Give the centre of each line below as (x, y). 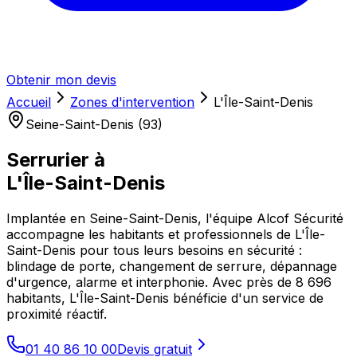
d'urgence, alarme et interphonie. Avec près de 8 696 (169, 282)
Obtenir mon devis (61, 80)
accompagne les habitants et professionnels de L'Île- (166, 234)
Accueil (29, 102)
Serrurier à (56, 159)
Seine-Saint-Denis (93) (94, 124)
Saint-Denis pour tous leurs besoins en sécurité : (154, 250)
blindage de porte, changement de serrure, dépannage (172, 266)
